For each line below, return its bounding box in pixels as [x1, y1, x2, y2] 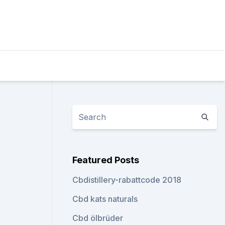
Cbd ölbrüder [72, 213, 124, 223]
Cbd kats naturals [72, 194, 138, 204]
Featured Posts [72, 155, 140, 165]
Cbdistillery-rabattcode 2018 [72, 175, 182, 185]
